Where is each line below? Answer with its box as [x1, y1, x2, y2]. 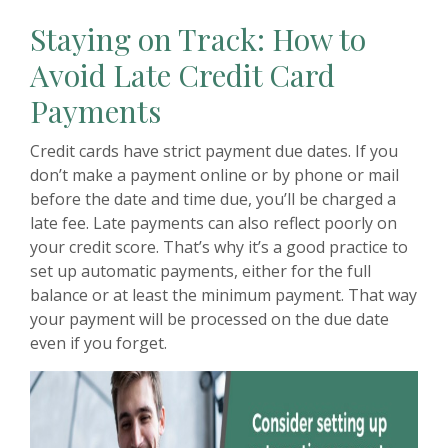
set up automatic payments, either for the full [30, 259, 371, 282]
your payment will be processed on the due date [30, 307, 389, 330]
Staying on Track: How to [30, 18, 366, 59]
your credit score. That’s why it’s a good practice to [30, 235, 408, 258]
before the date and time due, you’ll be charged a [30, 187, 396, 210]
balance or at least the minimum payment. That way [30, 283, 417, 306]
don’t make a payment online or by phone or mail [30, 163, 399, 186]
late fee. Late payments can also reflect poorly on [30, 211, 397, 234]
